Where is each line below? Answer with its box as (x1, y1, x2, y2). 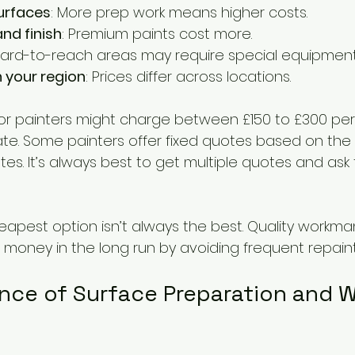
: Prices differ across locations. (86, 67, 291, 87)
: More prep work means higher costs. (51, 2, 307, 23)
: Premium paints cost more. (62, 24, 252, 44)
